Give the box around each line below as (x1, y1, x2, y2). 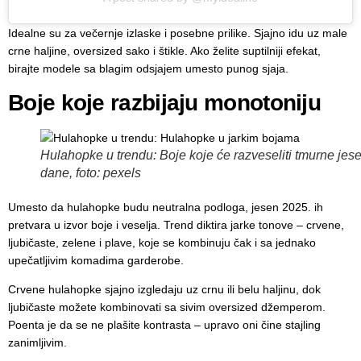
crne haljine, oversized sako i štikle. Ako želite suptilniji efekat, (8, 44, 321, 58)
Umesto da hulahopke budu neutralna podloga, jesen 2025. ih (8, 200, 323, 214)
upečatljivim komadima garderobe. (8, 253, 184, 267)
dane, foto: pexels (40, 165, 141, 180)
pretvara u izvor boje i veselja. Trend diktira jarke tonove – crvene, (8, 218, 344, 231)
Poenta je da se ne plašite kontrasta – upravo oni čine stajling (8, 317, 321, 331)
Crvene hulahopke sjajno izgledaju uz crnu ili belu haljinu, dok (8, 282, 321, 296)
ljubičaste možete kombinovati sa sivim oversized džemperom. (8, 300, 326, 313)
